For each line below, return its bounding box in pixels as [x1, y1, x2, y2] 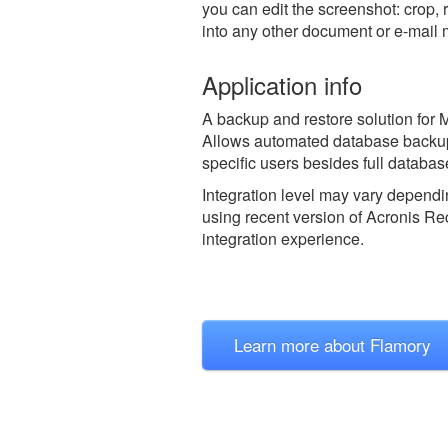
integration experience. [202, 226, 364, 250]
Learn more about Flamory [234, 331, 431, 357]
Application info [202, 66, 362, 102]
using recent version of [202, 204, 366, 228]
